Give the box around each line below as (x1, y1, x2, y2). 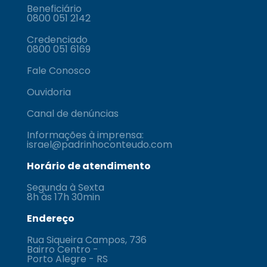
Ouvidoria (26, 85, 71, 99)
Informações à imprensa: (26, 128, 144, 142)
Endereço (26, 212, 74, 225)
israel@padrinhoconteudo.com (26, 138, 172, 151)
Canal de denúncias (26, 107, 119, 120)
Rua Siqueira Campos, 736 (26, 233, 147, 247)
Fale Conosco (26, 64, 91, 77)
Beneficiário (26, 2, 82, 15)
